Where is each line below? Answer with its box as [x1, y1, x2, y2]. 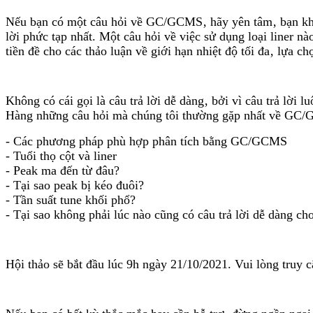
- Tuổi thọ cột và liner [6, 148, 117, 163]
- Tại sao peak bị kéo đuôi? [6, 177, 144, 192]
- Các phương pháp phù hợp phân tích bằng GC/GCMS [6, 133, 287, 148]
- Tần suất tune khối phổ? [6, 192, 136, 207]
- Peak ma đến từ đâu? [6, 163, 119, 177]
